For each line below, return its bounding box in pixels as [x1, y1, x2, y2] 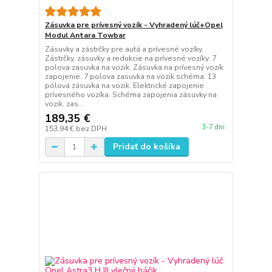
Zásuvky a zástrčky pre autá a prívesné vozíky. [44, 44, 203, 54]
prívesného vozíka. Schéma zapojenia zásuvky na [44, 90, 217, 100]
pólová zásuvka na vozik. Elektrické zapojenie [44, 81, 204, 90]
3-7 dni [201, 123, 225, 132]
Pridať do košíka [112, 141, 180, 152]
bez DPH [75, 124, 107, 134]
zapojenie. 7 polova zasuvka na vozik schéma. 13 [44, 72, 216, 81]
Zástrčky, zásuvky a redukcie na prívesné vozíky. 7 [44, 53, 216, 63]
